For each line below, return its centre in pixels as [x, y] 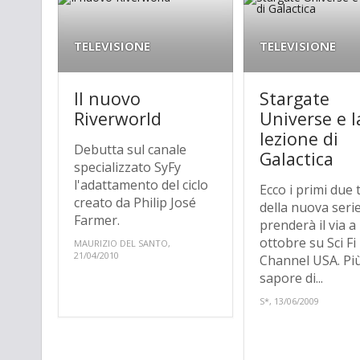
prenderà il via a [308, 225]
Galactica [297, 158]
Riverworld [118, 118]
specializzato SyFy [127, 167]
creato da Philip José [135, 202]
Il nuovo [107, 98]
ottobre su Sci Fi [308, 242]
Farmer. [97, 220]
